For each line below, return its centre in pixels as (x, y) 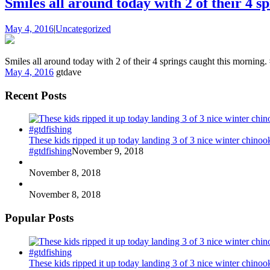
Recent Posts (36, 95)
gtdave (69, 72)
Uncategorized (83, 28)
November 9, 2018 (108, 151)
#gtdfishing (50, 151)
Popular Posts (39, 218)
